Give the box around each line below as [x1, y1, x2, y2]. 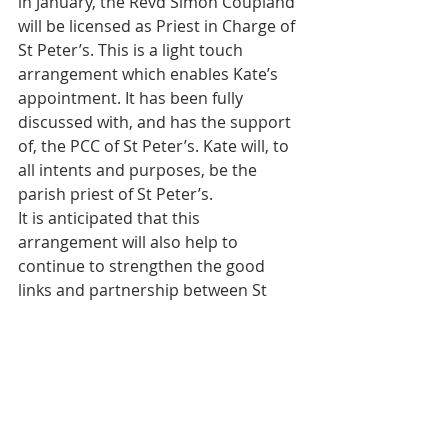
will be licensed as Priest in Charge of [18, 15, 299, 37]
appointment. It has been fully [18, 87, 247, 109]
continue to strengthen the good [18, 255, 269, 277]
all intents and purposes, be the [18, 159, 261, 181]
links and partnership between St [18, 279, 271, 301]
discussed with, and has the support [18, 111, 295, 133]
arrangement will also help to [18, 231, 242, 253]
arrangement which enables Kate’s [18, 63, 282, 85]
